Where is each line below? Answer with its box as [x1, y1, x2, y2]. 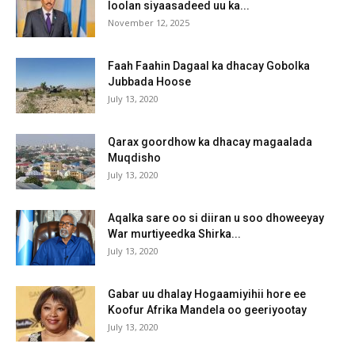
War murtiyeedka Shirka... [108, 227, 241, 240]
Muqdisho [108, 151, 161, 164]
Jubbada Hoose [108, 74, 191, 88]
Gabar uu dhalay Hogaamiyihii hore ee [108, 287, 306, 300]
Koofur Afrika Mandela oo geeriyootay [108, 303, 307, 316]
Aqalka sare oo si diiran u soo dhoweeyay [108, 211, 324, 224]
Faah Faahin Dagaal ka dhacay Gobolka [108, 59, 310, 72]
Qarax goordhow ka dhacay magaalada [108, 135, 312, 148]
